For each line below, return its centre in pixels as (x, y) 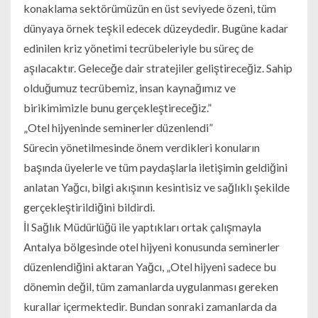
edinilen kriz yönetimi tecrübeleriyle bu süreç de (138, 48)
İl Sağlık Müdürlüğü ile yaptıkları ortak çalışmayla (142, 227)
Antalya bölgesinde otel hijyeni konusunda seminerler (151, 247)
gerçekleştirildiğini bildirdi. (89, 207)
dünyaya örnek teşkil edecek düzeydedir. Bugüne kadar (155, 28)
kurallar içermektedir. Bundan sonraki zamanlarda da (150, 307)
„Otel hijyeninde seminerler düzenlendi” (118, 128)
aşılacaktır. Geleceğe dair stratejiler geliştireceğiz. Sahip (158, 68)
